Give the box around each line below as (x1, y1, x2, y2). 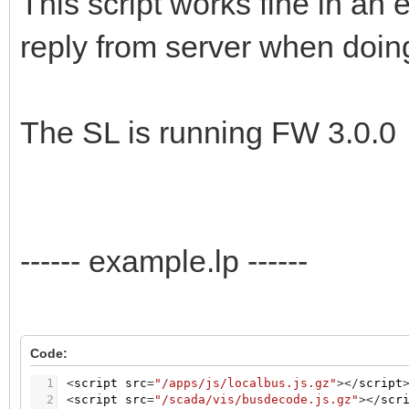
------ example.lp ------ (20, 244, 308, 279)
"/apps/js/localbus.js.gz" (154, 376, 337, 391)
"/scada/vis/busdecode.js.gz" (154, 393, 359, 407)
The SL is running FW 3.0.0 (20, 115, 396, 151)
